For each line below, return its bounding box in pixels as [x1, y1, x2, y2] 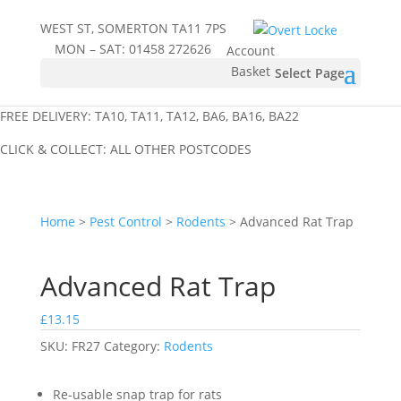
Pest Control [89, 212, 162, 230]
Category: [103, 337, 164, 354]
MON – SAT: [55, 40, 130, 57]
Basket [230, 62, 270, 80]
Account [226, 41, 275, 59]
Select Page [274, 64, 345, 81]
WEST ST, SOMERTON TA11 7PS [39, 20, 226, 37]
